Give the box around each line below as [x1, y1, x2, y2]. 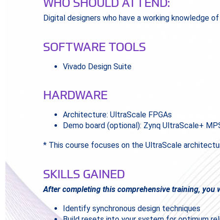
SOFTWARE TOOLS [43, 39, 146, 54]
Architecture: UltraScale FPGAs [62, 110, 172, 120]
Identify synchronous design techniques [62, 203, 200, 213]
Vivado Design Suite [62, 62, 132, 72]
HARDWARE [43, 87, 108, 102]
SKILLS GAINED [43, 166, 125, 181]
